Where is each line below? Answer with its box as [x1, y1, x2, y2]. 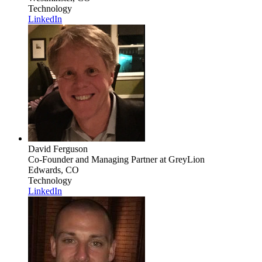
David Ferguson [28, 143, 88, 154]
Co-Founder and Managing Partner [28, 154, 157, 164]
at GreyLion [157, 154, 205, 164]
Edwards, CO [28, 164, 79, 175]
